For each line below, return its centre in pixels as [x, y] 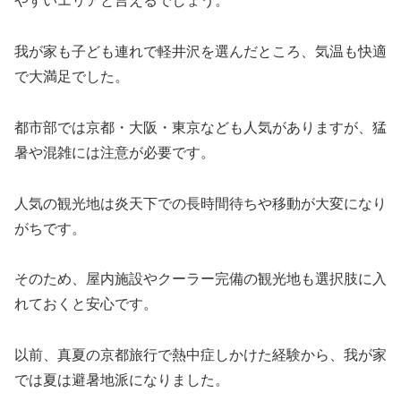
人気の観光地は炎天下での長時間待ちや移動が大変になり [200, 203]
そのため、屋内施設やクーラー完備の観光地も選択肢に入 [200, 279]
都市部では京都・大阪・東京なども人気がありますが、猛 [200, 127]
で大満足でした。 [72, 76]
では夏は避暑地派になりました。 [122, 380]
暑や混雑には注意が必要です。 [115, 152]
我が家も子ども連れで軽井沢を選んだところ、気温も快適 [200, 51]
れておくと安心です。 [86, 304]
